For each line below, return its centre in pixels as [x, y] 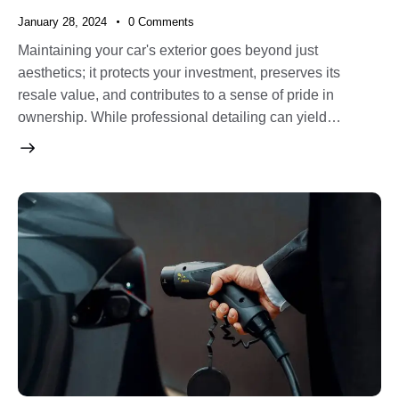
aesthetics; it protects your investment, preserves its [179, 72]
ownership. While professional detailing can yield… [179, 117]
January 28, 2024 [62, 22]
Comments [166, 22]
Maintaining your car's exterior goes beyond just [168, 50]
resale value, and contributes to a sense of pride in [176, 94]
